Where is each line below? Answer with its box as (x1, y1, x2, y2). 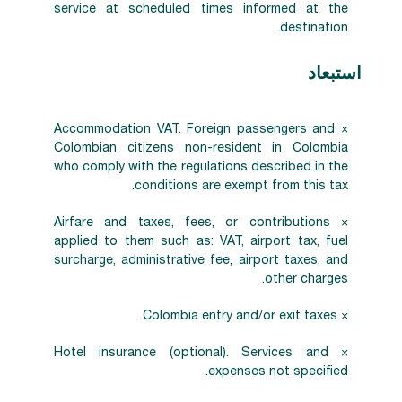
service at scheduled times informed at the (54, 3, 348, 16)
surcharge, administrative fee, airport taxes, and (54, 254, 348, 267)
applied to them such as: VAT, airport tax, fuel (54, 235, 348, 249)
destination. (280, 22, 348, 35)
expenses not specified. (208, 365, 348, 379)
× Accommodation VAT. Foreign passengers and (54, 123, 336, 136)
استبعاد (308, 66, 362, 84)
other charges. (265, 273, 348, 286)
